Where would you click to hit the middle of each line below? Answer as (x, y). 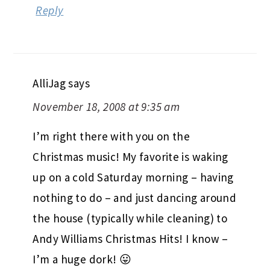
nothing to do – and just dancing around (135, 197)
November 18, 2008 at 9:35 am (106, 106)
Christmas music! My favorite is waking (130, 156)
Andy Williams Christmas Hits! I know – (130, 238)
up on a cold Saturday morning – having (133, 177)
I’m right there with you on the (111, 136)
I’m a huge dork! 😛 (82, 259)
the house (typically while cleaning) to (130, 218)
